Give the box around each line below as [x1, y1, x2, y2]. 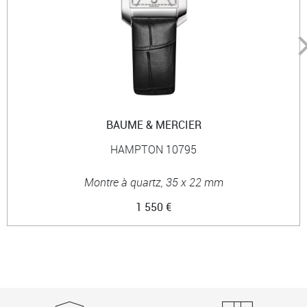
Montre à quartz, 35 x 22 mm [84, 174, 223, 190]
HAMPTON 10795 [110, 141, 197, 157]
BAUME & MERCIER [106, 116, 201, 132]
